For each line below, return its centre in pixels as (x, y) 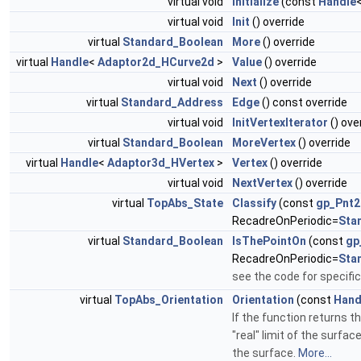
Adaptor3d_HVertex (161, 163)
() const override (303, 103)
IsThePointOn (269, 241)
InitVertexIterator (280, 123)
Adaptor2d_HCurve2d (156, 62)
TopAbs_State (185, 203)
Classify (254, 203)
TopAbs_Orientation (169, 300)
